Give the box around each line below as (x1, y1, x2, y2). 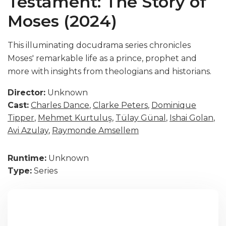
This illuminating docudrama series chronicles (8, 40, 191, 50)
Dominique (151, 100, 196, 110)
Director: (8, 88, 45, 97)
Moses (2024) (8, 11, 117, 31)
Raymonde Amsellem (52, 126, 139, 135)
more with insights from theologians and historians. (8, 67, 211, 76)
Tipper (8, 113, 34, 123)
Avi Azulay (8, 126, 48, 135)
